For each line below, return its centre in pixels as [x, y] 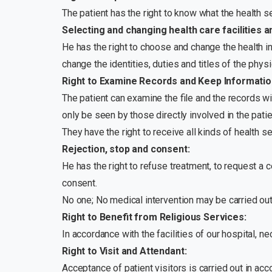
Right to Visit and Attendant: [124, 251]
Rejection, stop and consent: [126, 149]
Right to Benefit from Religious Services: [154, 217]
